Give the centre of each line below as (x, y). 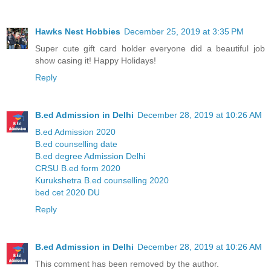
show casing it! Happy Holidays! (96, 61)
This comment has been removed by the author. (127, 264)
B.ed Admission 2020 (75, 132)
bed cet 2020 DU (67, 193)
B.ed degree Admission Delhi (90, 156)
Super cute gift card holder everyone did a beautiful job (150, 49)
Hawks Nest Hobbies (78, 32)
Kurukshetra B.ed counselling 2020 (102, 181)
